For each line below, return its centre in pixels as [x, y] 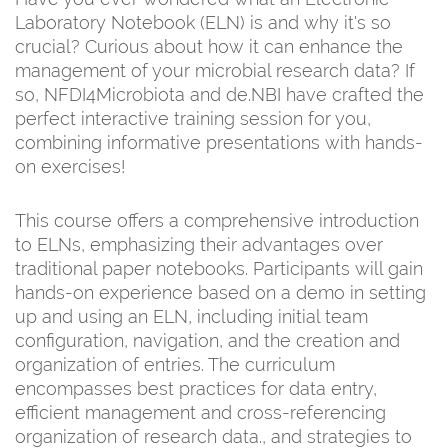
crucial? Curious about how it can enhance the [209, 46]
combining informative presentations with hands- [219, 142]
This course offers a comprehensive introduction [217, 220]
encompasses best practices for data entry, [196, 388]
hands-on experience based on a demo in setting [220, 292]
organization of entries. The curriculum [175, 364]
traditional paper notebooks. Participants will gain [219, 268]
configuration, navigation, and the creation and [207, 340]
